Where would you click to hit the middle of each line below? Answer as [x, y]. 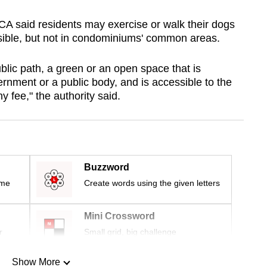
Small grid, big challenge [130, 232]
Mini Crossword [119, 216]
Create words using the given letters [152, 183]
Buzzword [107, 167]
